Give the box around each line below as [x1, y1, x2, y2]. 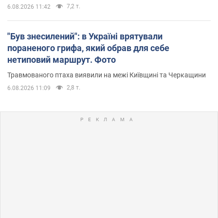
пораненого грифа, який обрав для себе [7, 43, 169, 54]
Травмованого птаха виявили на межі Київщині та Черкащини [7, 71, 206, 79]
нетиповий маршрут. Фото [7, 54, 116, 65]
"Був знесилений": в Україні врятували [7, 31, 163, 42]
